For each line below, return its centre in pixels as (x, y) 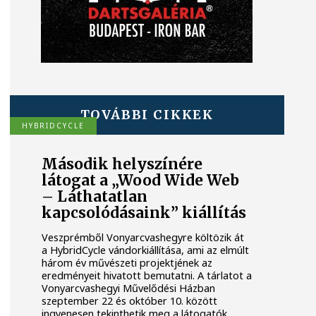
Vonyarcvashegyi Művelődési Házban (129, 288)
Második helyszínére (122, 165)
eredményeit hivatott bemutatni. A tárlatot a (147, 275)
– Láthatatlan (95, 197)
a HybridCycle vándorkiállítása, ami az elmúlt (146, 250)
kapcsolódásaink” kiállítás (144, 213)
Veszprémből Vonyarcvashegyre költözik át (143, 237)
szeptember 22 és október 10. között (130, 300)
